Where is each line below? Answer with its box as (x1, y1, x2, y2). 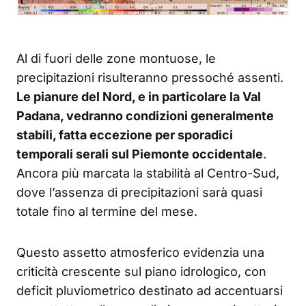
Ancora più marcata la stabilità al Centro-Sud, (16, 166, 279, 181)
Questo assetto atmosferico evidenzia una (16, 245, 264, 260)
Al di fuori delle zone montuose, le (16, 51, 216, 66)
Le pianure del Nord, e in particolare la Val (16, 89, 261, 105)
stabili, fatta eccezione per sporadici (16, 128, 233, 143)
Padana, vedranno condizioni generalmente (16, 109, 274, 124)
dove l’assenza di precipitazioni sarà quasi (16, 185, 262, 200)
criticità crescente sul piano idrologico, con (16, 264, 266, 279)
